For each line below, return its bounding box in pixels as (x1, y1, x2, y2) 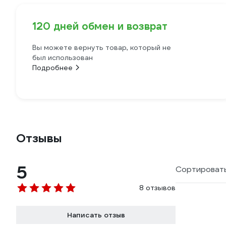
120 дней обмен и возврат (32, 20, 167, 33)
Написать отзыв (67, 210, 125, 219)
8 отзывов (139, 183, 176, 192)
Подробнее (32, 63, 73, 72)
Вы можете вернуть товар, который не (32, 43, 171, 52)
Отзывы (16, 131, 62, 146)
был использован (32, 53, 93, 62)
